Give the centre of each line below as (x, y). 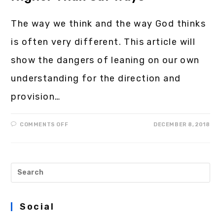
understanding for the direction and (96, 78)
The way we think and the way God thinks (109, 23)
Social (37, 206)
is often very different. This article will (103, 42)
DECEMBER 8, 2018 (182, 124)
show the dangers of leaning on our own (105, 60)
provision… (36, 96)
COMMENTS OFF (44, 124)
